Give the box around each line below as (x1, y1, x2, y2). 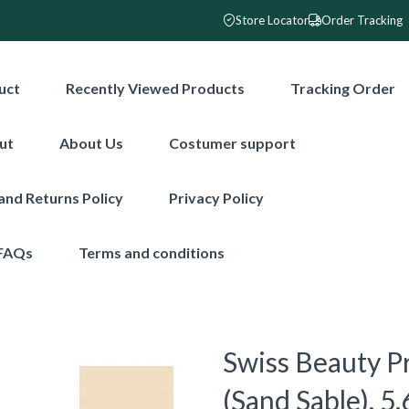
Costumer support (169, 134, 297, 152)
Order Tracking (321, 13, 403, 27)
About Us (59, 134, 124, 152)
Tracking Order (290, 79, 396, 97)
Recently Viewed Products (66, 79, 246, 97)
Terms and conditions (79, 244, 225, 261)
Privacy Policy (169, 189, 265, 206)
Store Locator (236, 13, 309, 27)
